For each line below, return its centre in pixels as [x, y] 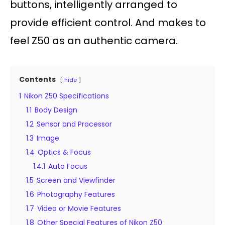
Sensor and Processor [74, 124]
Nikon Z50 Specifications [67, 96]
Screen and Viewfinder [76, 181]
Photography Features [76, 195]
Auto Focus [68, 166]
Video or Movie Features [79, 209]
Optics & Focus [64, 152]
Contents [37, 80]
